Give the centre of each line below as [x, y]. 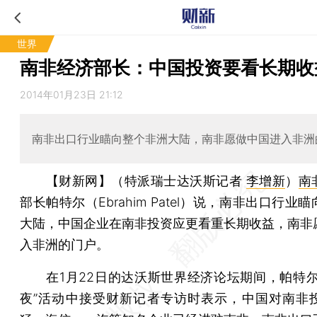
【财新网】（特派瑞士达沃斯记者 [146, 180]
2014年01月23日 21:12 [71, 94]
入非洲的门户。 [64, 244]
